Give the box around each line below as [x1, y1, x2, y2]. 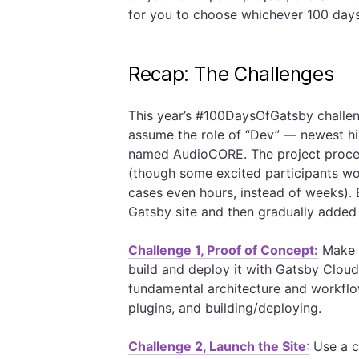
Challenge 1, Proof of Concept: [128, 242, 318, 258]
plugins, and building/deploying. [128, 300, 321, 316]
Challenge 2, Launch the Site [128, 338, 306, 354]
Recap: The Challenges [128, 63, 334, 86]
